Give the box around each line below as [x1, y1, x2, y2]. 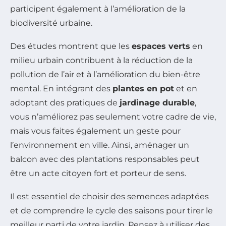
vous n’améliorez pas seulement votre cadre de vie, [10, 111, 216, 122]
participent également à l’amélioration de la [10, 4, 186, 14]
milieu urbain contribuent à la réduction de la [10, 55, 193, 65]
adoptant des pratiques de [10, 97, 120, 107]
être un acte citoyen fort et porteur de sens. [10, 168, 186, 178]
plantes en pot [112, 83, 174, 93]
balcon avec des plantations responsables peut [10, 154, 200, 164]
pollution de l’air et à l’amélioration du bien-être [10, 69, 200, 79]
